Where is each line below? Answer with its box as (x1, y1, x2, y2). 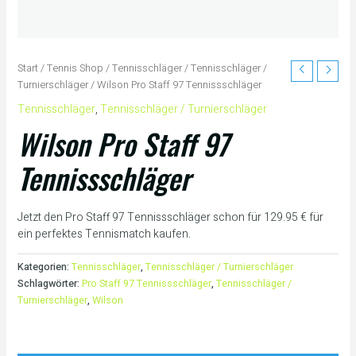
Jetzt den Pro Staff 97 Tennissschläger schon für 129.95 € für (17, 208, 323, 226)
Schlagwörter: (17, 277, 82, 292)
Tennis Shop (46, 60, 103, 75)
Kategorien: (17, 260, 72, 275)
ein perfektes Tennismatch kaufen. (17, 225, 191, 242)
